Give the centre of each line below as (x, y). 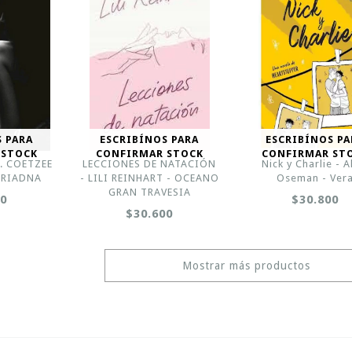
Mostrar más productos (246, 266)
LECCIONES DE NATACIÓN (150, 164)
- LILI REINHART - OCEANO (149, 178)
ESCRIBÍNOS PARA (150, 139)
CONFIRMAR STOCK (149, 154)
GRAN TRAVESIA (149, 192)
